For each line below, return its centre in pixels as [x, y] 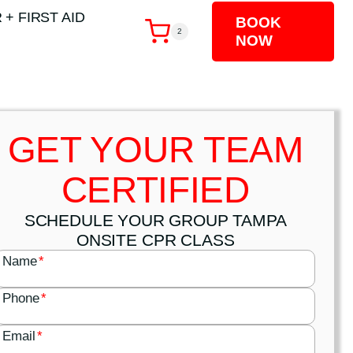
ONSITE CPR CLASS [155, 240]
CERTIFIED [155, 190]
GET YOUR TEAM [155, 150]
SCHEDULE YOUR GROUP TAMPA [155, 221]
